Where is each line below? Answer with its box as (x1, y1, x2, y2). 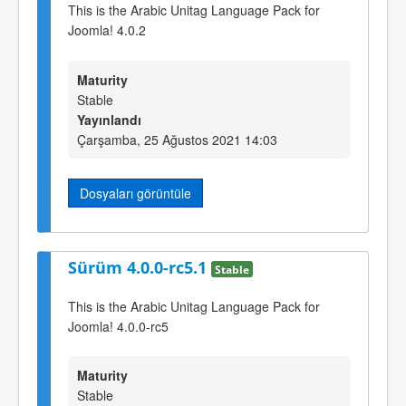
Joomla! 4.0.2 (68, 21, 146, 40)
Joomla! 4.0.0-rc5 (68, 316, 169, 335)
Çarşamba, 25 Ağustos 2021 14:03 (77, 130, 277, 149)
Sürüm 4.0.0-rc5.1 (68, 256, 211, 278)
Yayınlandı (77, 110, 141, 129)
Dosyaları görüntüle (80, 183, 191, 202)
